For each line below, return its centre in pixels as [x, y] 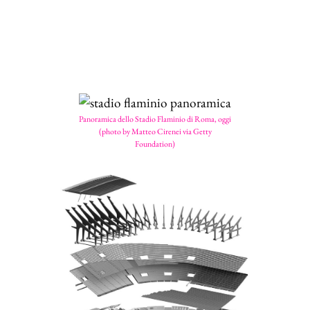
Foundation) [155, 144]
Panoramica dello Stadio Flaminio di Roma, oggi [155, 119]
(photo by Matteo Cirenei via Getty [155, 131]
